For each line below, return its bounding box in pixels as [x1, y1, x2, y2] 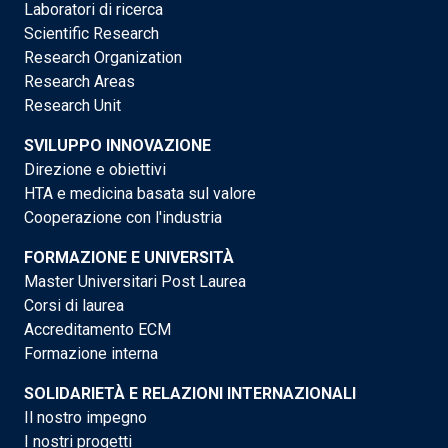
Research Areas [24, 72, 135, 92]
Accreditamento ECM [24, 320, 171, 340]
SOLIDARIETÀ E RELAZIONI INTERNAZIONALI [24, 384, 356, 404]
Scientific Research [24, 24, 159, 44]
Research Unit [24, 96, 121, 116]
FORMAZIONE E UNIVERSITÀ [24, 248, 234, 268]
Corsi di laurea [24, 296, 124, 316]
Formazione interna [24, 344, 158, 364]
